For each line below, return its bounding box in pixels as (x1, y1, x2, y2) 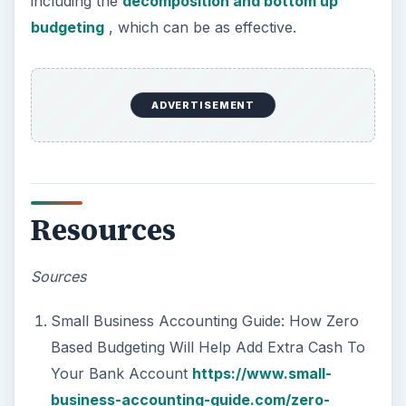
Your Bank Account (50, 363, 192, 382)
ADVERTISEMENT (150, 98, 256, 111)
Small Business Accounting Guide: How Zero (50, 311, 359, 330)
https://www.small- (191, 363, 332, 382)
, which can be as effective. (103, 18, 296, 37)
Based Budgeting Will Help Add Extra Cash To (50, 337, 365, 356)
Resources (30, 209, 176, 250)
